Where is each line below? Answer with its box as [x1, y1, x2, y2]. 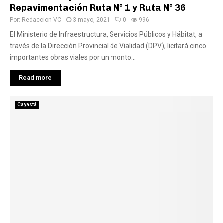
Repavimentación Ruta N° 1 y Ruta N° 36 [10, 2, 186, 13]
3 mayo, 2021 [73, 16, 110, 23]
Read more [19, 74, 52, 81]
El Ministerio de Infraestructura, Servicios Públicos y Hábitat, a [10, 30, 202, 38]
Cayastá [17, 102, 37, 107]
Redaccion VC [22, 16, 61, 23]
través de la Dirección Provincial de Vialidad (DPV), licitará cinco [10, 42, 206, 50]
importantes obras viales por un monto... [10, 53, 136, 61]
